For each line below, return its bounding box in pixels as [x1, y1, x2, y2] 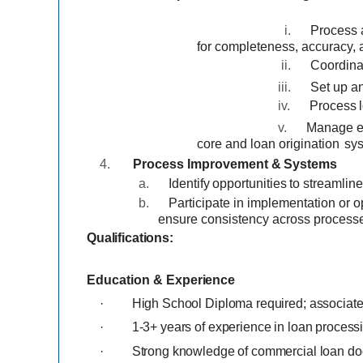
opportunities [212, 176, 287, 190]
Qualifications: [86, 230, 173, 245]
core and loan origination [197, 137, 340, 152]
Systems [284, 156, 337, 171]
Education [87, 272, 151, 287]
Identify [169, 176, 210, 190]
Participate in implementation [169, 195, 335, 210]
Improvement [186, 156, 268, 171]
